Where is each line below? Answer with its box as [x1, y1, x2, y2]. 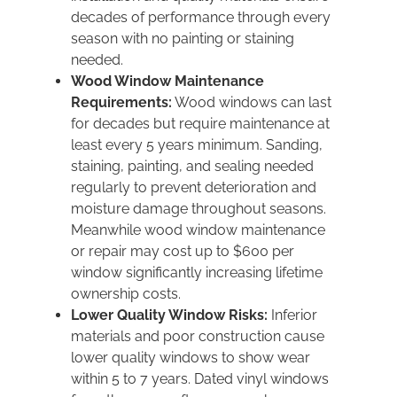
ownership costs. [71, 284, 181, 302]
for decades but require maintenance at [71, 114, 330, 132]
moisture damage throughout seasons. [71, 199, 326, 217]
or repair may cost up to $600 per [71, 242, 294, 260]
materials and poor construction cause [71, 327, 324, 345]
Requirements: [71, 93, 172, 111]
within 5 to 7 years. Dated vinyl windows [71, 370, 329, 387]
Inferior [268, 306, 317, 323]
